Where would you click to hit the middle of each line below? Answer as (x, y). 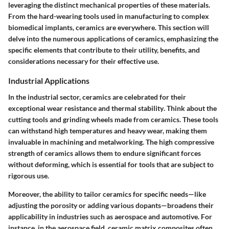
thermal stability (138, 108)
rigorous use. (29, 175)
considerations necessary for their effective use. (84, 61)
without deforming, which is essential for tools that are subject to (111, 164)
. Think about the (190, 108)
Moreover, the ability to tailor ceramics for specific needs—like (107, 194)
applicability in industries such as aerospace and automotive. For (110, 216)
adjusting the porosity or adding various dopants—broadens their (111, 205)
